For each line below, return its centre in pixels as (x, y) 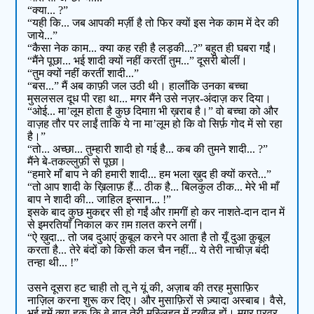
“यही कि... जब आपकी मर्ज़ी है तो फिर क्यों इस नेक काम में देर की (153, 23)
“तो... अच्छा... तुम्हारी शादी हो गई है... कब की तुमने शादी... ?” (148, 149)
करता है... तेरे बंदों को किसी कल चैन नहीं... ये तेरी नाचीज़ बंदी (149, 250)
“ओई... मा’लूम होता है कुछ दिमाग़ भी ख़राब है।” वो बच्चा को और (153, 111)
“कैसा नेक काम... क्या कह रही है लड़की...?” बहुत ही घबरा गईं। (153, 48)
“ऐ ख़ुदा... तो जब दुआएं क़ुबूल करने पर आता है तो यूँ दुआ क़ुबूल (149, 238)
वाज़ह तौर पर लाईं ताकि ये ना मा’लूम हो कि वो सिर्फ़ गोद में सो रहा (155, 124)
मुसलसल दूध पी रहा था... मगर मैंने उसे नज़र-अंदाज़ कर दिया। (150, 99)
